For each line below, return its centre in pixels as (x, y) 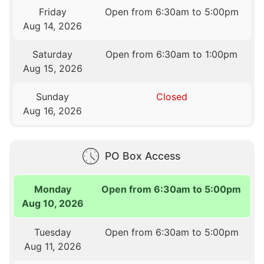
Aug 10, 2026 (53, 203)
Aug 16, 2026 (53, 111)
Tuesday (52, 232)
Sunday (53, 97)
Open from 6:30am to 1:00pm (172, 55)
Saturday (53, 55)
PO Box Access (143, 156)
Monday (53, 189)
